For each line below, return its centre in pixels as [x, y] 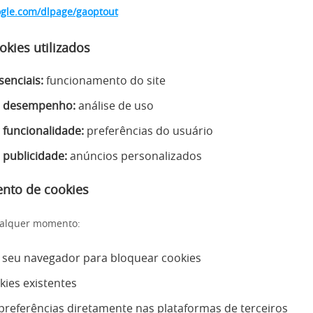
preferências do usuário [148, 131]
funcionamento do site [104, 81]
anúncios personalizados [134, 156]
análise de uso [115, 106]
